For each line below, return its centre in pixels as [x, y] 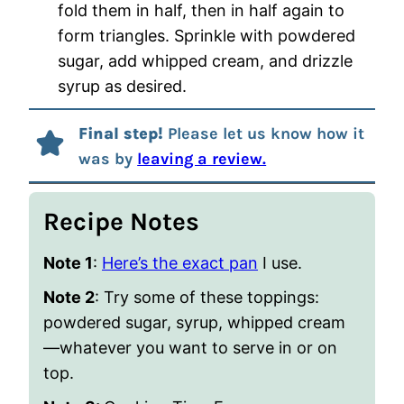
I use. [280, 263]
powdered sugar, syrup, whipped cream [194, 323]
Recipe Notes [121, 222]
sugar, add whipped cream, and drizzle [205, 61]
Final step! [121, 133]
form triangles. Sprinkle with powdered [207, 36]
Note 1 [68, 263]
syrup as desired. [122, 87]
